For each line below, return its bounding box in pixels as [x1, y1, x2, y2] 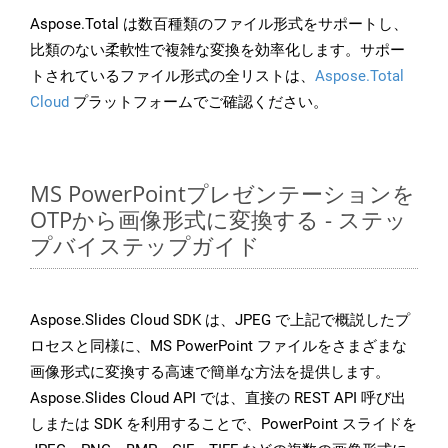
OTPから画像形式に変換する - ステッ [30, 204, 407, 235]
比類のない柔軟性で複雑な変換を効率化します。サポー [30, 41, 405, 60]
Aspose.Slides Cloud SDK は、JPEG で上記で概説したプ [30, 311, 410, 330]
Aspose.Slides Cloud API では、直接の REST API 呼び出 [30, 389, 406, 408]
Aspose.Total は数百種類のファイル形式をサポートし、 [30, 15, 408, 34]
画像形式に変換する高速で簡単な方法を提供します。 [30, 363, 390, 382]
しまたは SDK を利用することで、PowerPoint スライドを [30, 415, 417, 434]
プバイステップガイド [30, 230, 260, 261]
